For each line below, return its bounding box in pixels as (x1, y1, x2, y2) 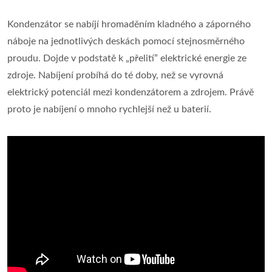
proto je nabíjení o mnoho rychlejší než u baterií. (7, 104, 211, 115)
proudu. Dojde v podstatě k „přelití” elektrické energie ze (7, 53, 246, 64)
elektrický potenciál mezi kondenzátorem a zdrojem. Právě (7, 87, 254, 98)
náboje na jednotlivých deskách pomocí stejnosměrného (7, 36, 245, 47)
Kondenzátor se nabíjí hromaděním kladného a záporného (7, 19, 251, 30)
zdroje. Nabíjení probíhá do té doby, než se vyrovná (7, 70, 223, 81)
